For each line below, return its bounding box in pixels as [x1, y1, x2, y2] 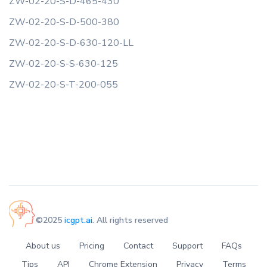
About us [25, 240, 60, 252]
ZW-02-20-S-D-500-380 [9, 15, 119, 29]
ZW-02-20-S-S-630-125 [9, 57, 118, 71]
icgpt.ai [64, 215, 92, 226]
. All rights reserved [92, 215, 168, 226]
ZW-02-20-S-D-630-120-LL [9, 36, 133, 50]
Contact [123, 240, 153, 252]
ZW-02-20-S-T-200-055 [9, 78, 118, 92]
